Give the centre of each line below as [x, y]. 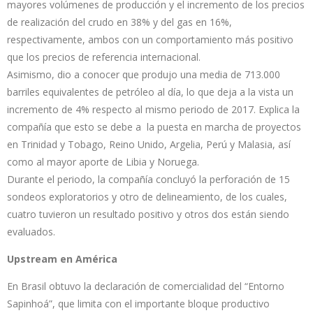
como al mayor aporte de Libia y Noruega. [103, 161]
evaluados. [31, 231]
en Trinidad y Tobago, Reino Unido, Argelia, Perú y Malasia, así [149, 144]
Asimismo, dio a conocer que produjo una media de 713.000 [144, 74]
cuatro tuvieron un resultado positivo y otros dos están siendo [148, 214]
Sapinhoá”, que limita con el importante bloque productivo [138, 303]
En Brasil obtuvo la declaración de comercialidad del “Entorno [146, 286]
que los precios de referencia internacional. [104, 57]
